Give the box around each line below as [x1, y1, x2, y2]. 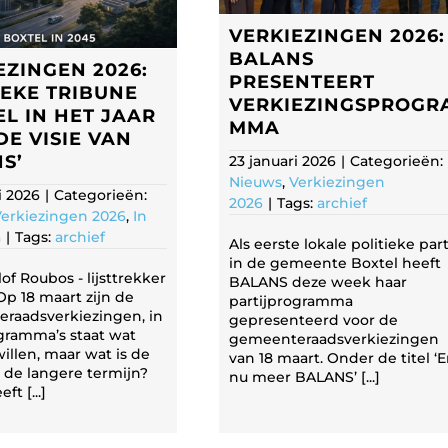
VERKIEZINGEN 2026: [229, 24, 445, 47]
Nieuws [229, 172, 282, 191]
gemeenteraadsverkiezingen [229, 329, 439, 348]
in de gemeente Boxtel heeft [229, 253, 441, 272]
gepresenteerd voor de [229, 310, 398, 329]
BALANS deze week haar [229, 272, 407, 291]
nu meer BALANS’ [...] [229, 367, 380, 386]
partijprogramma [229, 291, 353, 310]
